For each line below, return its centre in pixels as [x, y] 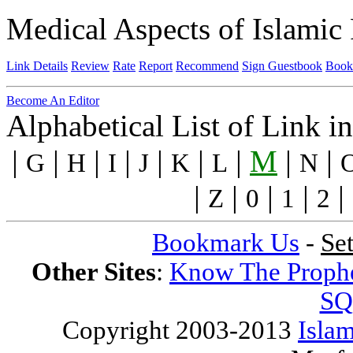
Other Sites [94, 272]
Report [156, 66]
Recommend [207, 66]
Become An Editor [53, 101]
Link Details [37, 66]
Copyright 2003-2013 [180, 331]
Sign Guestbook [282, 66]
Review [90, 66]
